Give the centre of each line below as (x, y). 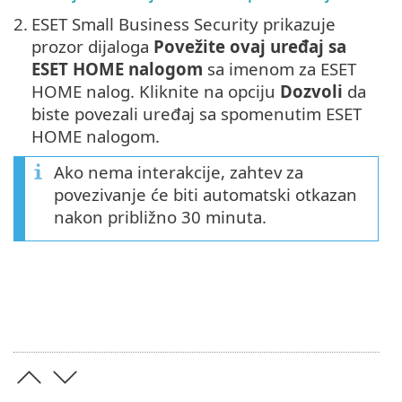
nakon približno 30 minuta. (160, 217)
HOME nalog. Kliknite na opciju (156, 92)
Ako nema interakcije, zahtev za (179, 172)
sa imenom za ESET (280, 69)
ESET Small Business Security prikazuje (184, 24)
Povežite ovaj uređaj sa (250, 47)
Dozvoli (311, 92)
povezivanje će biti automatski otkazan (205, 195)
